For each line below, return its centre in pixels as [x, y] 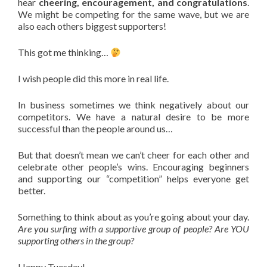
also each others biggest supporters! [92, 26]
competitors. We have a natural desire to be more [133, 117]
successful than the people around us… [95, 128]
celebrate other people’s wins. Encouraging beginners [133, 167]
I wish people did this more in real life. [93, 78]
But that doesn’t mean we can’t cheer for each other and [133, 155]
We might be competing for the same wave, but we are [133, 14]
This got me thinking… [64, 52]
